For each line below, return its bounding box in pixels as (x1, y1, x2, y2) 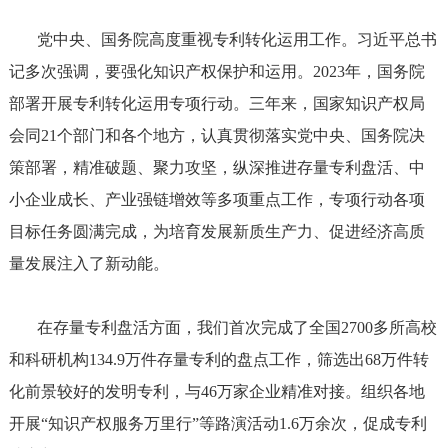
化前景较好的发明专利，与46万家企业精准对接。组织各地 (8, 383, 425, 400)
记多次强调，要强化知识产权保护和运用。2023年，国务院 (8, 63, 425, 80)
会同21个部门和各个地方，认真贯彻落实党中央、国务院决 (8, 127, 425, 144)
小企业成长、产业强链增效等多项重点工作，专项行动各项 (8, 191, 425, 208)
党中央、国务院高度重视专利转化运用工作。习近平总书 (8, 31, 437, 48)
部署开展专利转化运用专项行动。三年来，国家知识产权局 (8, 95, 425, 112)
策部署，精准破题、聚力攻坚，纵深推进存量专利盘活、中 (8, 159, 425, 176)
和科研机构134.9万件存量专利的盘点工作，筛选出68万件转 (8, 351, 429, 368)
